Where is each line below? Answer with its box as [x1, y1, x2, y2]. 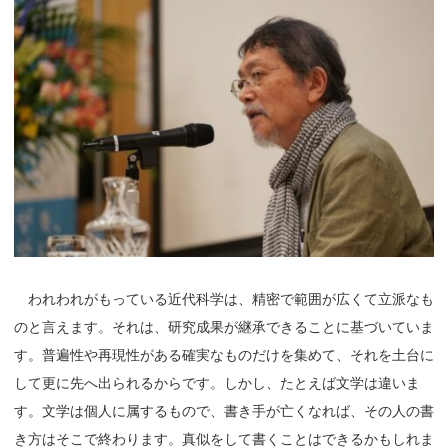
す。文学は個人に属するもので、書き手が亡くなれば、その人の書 [14, 402, 434, 419]
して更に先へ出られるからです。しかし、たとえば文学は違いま [14, 374, 420, 391]
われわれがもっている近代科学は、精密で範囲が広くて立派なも [14, 290, 434, 307]
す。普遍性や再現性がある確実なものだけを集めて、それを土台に [14, 346, 434, 363]
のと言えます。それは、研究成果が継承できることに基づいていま [14, 318, 434, 335]
